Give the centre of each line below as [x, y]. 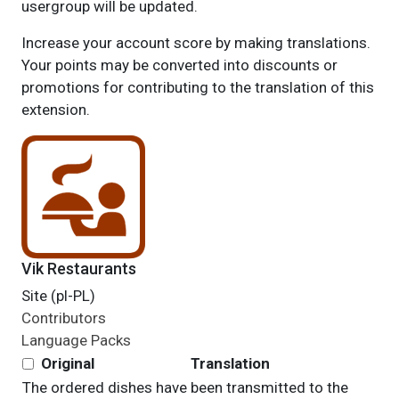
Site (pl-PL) [58, 296]
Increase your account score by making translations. [195, 43]
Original [67, 363]
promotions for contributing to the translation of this [197, 87]
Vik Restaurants [78, 269]
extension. [55, 110]
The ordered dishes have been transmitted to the [185, 387]
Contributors [63, 318]
